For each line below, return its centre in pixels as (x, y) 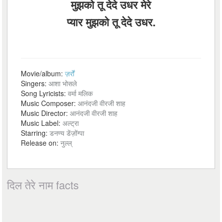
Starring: (35, 133)
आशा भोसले (63, 83)
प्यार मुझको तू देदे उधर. (111, 22)
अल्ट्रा (71, 123)
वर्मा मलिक (81, 93)
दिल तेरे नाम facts (43, 185)
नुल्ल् (66, 143)
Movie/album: (43, 73)
